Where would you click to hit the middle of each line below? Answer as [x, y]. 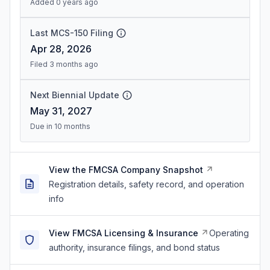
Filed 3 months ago [64, 64]
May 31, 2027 [61, 111]
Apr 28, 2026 [61, 49]
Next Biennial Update [75, 95]
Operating [229, 233]
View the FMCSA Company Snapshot [126, 170]
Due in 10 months [60, 126]
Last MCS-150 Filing [72, 33]
